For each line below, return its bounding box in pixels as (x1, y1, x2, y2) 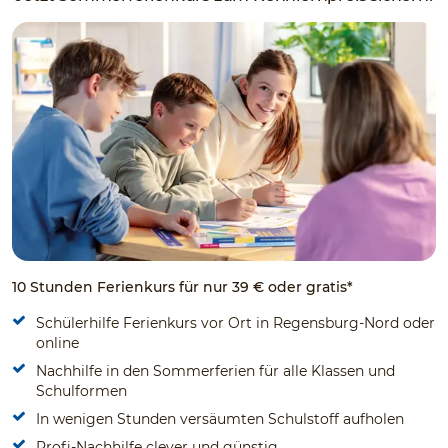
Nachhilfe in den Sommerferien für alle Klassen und (36, 361, 395, 380)
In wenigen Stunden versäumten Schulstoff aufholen (36, 409, 404, 428)
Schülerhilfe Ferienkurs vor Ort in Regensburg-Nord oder (36, 313, 435, 332)
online (36, 333, 79, 352)
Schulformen (36, 381, 127, 400)
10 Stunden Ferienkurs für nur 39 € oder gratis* (12, 277, 353, 296)
